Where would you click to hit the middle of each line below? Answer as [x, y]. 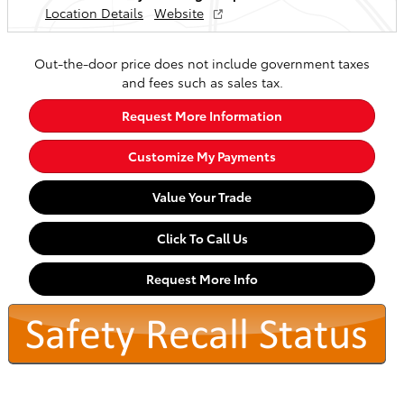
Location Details [94, 12]
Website [179, 12]
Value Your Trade [202, 197]
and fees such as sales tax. [202, 82]
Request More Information [202, 115]
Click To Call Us [202, 238]
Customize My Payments [202, 156]
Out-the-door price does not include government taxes [202, 63]
